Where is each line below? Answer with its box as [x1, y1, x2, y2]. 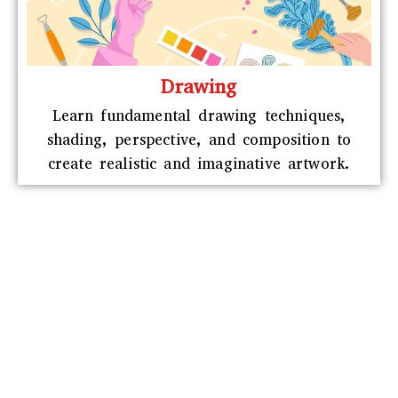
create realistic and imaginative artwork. [47, 153, 351, 174]
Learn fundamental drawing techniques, [52, 105, 346, 126]
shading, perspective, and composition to [46, 129, 352, 150]
